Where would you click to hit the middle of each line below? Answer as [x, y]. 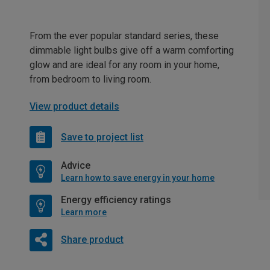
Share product [92, 240]
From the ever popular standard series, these [124, 36]
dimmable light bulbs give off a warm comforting [132, 51]
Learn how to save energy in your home [138, 178]
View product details [74, 107]
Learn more [84, 212]
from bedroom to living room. [90, 80]
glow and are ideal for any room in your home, [124, 65]
